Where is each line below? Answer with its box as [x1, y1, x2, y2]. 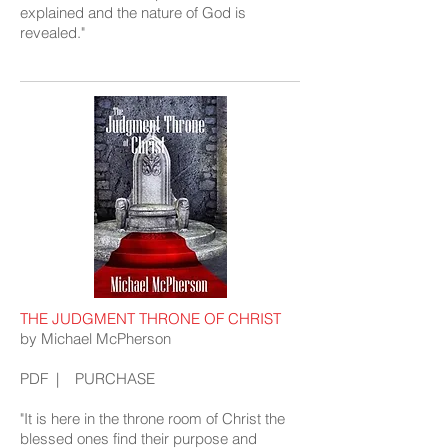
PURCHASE [75, 369, 155, 388]
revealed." [20, 23, 85, 42]
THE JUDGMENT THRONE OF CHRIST [20, 309, 281, 328]
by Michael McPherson [20, 329, 171, 348]
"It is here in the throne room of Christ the [20, 409, 285, 428]
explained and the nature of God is [20, 3, 246, 22]
